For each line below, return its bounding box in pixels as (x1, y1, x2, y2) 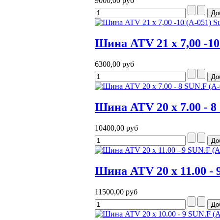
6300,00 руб (95, 59, 134, 68)
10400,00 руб (95, 123, 138, 132)
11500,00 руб (95, 187, 137, 196)
